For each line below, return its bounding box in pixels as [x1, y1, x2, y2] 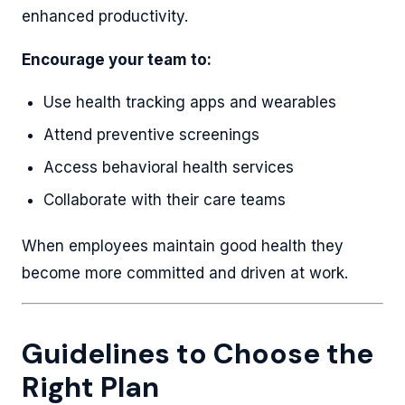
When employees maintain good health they [22, 237, 344, 255]
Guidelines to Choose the [22, 335, 373, 372]
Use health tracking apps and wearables [43, 93, 336, 111]
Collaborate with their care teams [43, 191, 286, 209]
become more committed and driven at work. [22, 264, 348, 282]
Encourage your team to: [22, 51, 212, 69]
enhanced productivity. [22, 7, 188, 25]
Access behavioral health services [43, 158, 294, 176]
